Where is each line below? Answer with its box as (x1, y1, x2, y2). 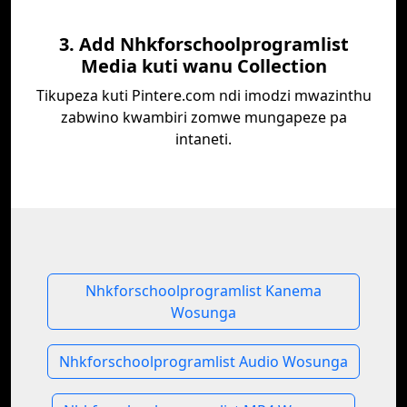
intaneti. (175, 129, 232, 149)
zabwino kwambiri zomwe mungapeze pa (60, 107, 347, 127)
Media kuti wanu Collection (80, 54, 327, 78)
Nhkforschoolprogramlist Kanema (85, 281, 322, 301)
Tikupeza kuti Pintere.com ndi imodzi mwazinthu (35, 85, 372, 105)
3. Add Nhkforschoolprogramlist (58, 32, 349, 56)
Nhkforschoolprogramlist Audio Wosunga (59, 352, 348, 372)
